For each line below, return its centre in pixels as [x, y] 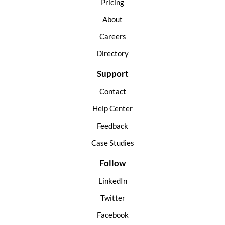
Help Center [113, 108]
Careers [113, 36]
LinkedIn [113, 181]
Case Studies [113, 142]
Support [113, 73]
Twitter [113, 198]
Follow [113, 163]
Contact [113, 91]
